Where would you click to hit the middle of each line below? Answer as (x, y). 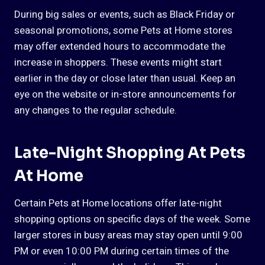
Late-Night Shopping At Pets (130, 153)
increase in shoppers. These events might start (118, 63)
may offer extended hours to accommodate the (120, 47)
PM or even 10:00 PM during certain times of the (122, 251)
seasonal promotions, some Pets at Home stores (123, 31)
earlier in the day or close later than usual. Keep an (125, 79)
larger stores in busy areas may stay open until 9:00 (128, 235)
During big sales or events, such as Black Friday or (125, 15)
